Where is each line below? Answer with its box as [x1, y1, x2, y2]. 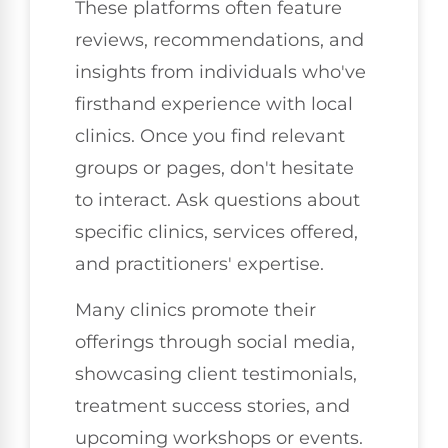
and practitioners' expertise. [75, 252, 324, 275]
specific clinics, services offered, [75, 220, 358, 243]
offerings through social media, [75, 331, 355, 354]
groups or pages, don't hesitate [75, 156, 354, 179]
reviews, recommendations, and [75, 28, 364, 51]
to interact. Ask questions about [75, 188, 360, 211]
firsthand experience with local [75, 92, 353, 115]
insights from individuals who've [75, 60, 366, 83]
